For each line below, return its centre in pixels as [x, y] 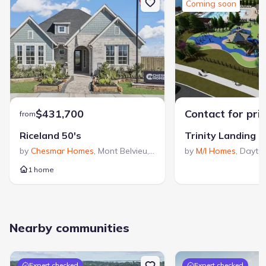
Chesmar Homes [62, 151]
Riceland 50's [50, 135]
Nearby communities [69, 227]
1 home [41, 169]
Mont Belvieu [123, 151]
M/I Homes [216, 151]
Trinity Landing [220, 135]
